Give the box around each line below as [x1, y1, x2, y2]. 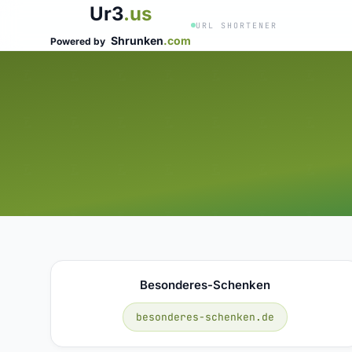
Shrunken [111, 34, 163, 47]
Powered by [50, 35, 108, 47]
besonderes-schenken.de [136, 310, 275, 324]
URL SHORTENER [196, 20, 277, 31]
